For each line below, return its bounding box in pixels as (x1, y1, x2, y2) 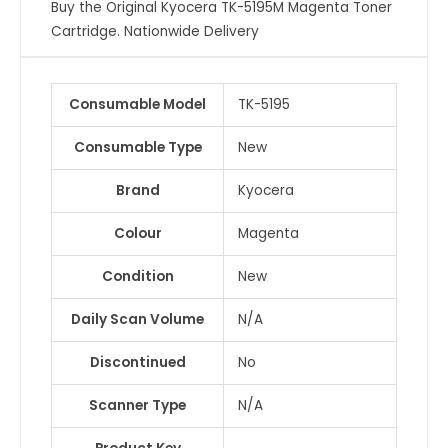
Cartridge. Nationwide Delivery (51, 22, 259, 42)
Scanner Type (89, 396, 186, 416)
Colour (113, 224, 162, 244)
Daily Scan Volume (71, 310, 204, 330)
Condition (101, 267, 174, 287)
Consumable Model (69, 95, 206, 115)
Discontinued (89, 353, 186, 373)
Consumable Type (73, 138, 202, 158)
